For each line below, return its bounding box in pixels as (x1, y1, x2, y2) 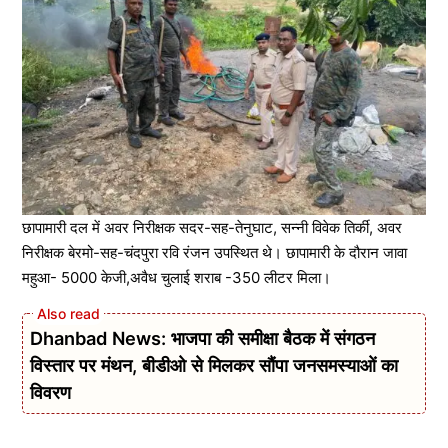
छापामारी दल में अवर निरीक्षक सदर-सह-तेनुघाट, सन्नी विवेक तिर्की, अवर (22, 218, 402, 238)
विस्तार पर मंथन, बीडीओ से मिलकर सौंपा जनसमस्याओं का (30, 353, 398, 376)
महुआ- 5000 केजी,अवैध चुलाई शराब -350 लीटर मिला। (22, 268, 331, 288)
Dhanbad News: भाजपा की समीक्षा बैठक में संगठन (30, 326, 375, 349)
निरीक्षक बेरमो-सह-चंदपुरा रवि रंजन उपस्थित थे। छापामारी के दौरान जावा (22, 243, 407, 263)
